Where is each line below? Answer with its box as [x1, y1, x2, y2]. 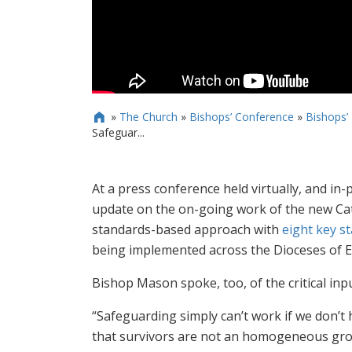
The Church [119, 109, 178, 125]
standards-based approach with [92, 221, 282, 239]
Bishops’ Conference [189, 109, 294, 125]
